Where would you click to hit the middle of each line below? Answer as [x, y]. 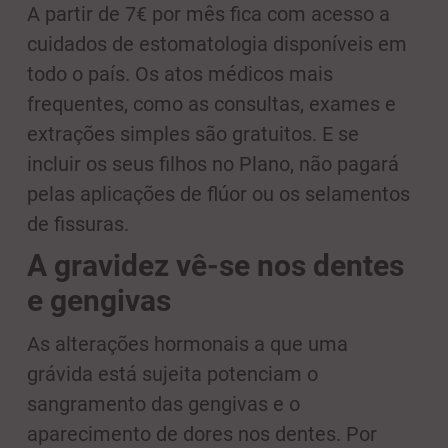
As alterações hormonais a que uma [187, 343]
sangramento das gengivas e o [163, 403]
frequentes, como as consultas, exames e [211, 103]
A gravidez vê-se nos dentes [215, 265]
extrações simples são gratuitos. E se [193, 133]
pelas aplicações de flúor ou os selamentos [218, 193]
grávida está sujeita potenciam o [172, 373]
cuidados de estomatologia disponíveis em [217, 43]
